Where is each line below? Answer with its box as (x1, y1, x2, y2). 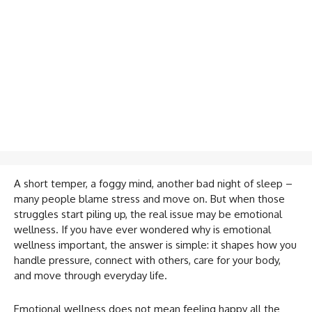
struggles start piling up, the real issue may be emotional (14, 207, 282, 221)
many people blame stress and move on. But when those (14, 192, 285, 205)
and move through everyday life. (14, 268, 167, 282)
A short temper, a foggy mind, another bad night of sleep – (14, 176, 292, 190)
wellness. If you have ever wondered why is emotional (14, 222, 271, 236)
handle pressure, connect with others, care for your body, (14, 253, 281, 267)
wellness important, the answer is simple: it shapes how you (14, 237, 297, 251)
